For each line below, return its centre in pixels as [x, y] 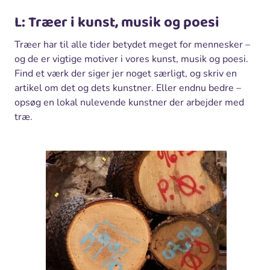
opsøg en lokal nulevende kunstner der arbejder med [129, 103]
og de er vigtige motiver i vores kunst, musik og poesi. [131, 59]
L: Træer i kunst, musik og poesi [117, 23]
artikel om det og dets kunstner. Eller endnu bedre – [128, 88]
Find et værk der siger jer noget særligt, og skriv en [126, 74]
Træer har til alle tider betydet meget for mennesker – [132, 45]
